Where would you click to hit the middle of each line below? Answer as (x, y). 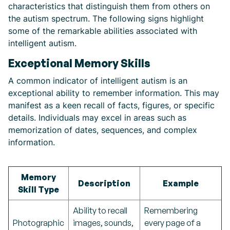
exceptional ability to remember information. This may (114, 93)
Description (104, 183)
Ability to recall (100, 210)
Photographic (39, 223)
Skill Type (39, 189)
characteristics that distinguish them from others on (109, 6)
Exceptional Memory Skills (79, 63)
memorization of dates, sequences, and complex (103, 130)
